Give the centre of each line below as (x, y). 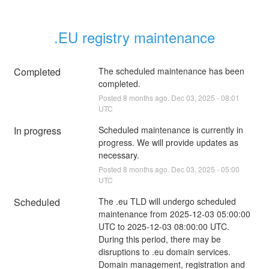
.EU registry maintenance (134, 37)
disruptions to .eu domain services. (164, 251)
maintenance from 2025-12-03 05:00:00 (174, 213)
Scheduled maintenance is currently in (171, 129)
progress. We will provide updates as (168, 142)
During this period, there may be (159, 239)
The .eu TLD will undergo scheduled (167, 201)
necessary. (119, 155)
